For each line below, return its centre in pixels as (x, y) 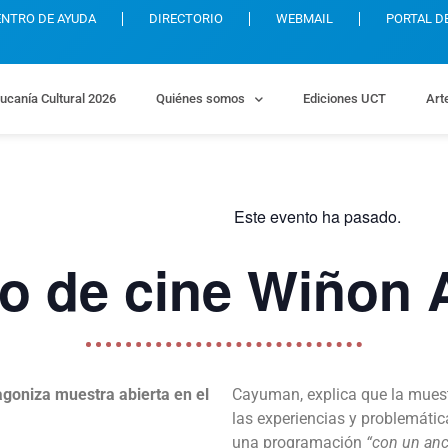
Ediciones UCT (344, 98)
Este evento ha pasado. (317, 216)
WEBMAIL (305, 18)
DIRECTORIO (186, 18)
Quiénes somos (200, 98)
